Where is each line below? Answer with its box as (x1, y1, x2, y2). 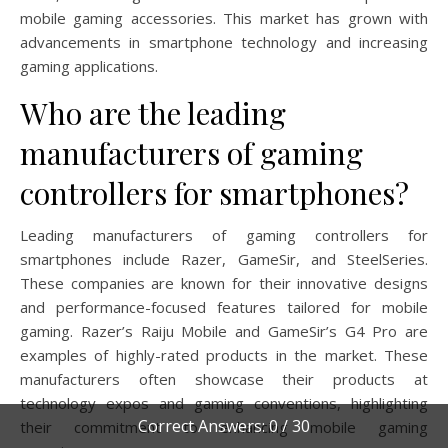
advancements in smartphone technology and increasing (20, 31, 428, 52)
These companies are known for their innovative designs (20, 272, 428, 293)
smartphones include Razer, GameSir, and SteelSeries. (20, 248, 428, 269)
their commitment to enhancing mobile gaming (20, 416, 428, 437)
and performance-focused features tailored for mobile (20, 296, 428, 317)
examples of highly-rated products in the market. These (20, 344, 428, 365)
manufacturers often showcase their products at (20, 368, 428, 389)
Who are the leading (20, 92, 286, 133)
